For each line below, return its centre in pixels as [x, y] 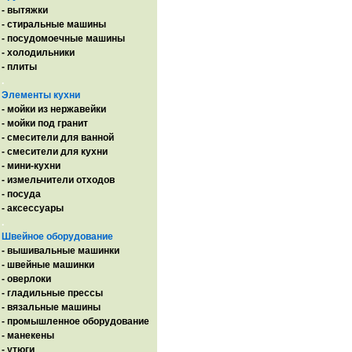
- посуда [21, 194]
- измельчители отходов [58, 180]
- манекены [28, 335]
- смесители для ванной [58, 137]
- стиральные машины [54, 24]
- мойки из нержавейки [54, 109]
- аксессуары [33, 208]
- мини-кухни [31, 166]
